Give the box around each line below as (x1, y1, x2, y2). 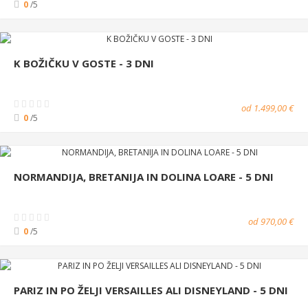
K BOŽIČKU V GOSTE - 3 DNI (14, 56, 154, 70)
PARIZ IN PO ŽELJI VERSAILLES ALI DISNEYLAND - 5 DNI (14, 283, 288, 297)
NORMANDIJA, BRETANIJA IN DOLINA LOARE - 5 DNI (14, 169, 274, 184)
